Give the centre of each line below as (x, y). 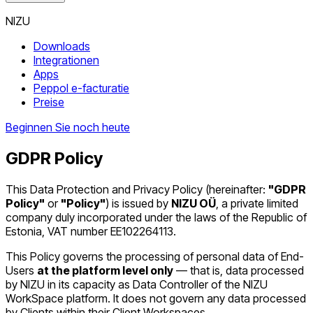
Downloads (62, 46)
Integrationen (66, 60)
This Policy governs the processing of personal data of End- (155, 256)
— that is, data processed (239, 270)
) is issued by (138, 203)
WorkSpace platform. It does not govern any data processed (156, 298)
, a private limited (257, 203)
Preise (49, 102)
